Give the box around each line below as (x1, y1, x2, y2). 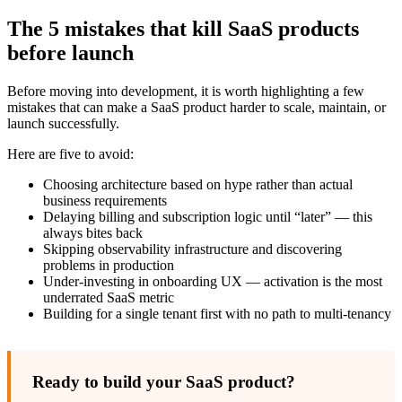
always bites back (43, 224, 143, 240)
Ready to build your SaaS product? (32, 371, 295, 391)
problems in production (43, 257, 174, 273)
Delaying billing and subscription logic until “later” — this (43, 208, 372, 224)
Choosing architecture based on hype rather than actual (43, 176, 353, 192)
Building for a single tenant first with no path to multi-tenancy (43, 305, 391, 321)
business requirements (43, 192, 167, 208)
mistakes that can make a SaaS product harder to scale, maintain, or (7, 99, 386, 115)
